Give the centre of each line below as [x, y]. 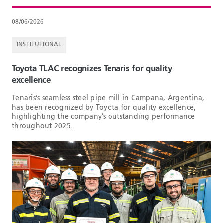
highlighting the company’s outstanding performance [104, 117]
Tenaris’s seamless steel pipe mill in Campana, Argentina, [108, 98]
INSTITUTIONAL [39, 45]
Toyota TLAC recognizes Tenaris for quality [92, 69]
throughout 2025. [42, 126]
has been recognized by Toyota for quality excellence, [104, 107]
